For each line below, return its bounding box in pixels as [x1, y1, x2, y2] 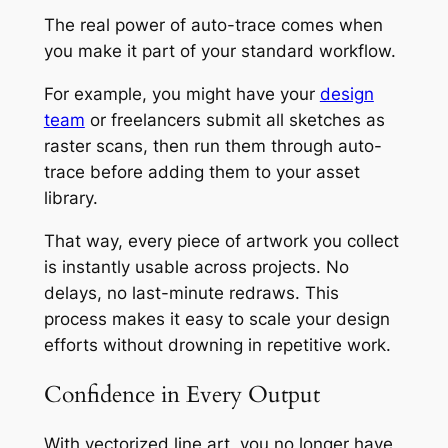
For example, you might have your [43, 84, 320, 105]
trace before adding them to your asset [43, 162, 360, 183]
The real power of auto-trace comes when [43, 15, 383, 36]
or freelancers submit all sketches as [84, 110, 385, 131]
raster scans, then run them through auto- [43, 136, 382, 157]
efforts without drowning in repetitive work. [43, 334, 391, 355]
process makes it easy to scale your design [43, 308, 390, 329]
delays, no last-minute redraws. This [43, 282, 339, 303]
